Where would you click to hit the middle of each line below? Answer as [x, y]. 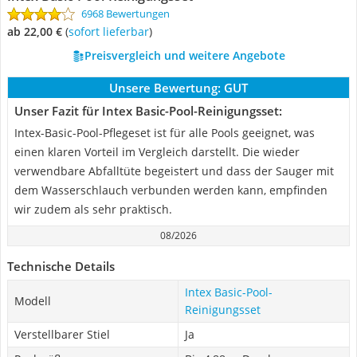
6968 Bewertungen [126, 14]
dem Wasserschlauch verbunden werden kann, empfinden [171, 190]
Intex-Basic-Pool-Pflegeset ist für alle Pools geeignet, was [165, 133]
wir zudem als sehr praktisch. [93, 209]
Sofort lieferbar [112, 31]
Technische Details [61, 266]
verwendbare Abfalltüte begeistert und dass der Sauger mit [174, 171]
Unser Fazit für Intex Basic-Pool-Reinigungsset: [148, 111]
